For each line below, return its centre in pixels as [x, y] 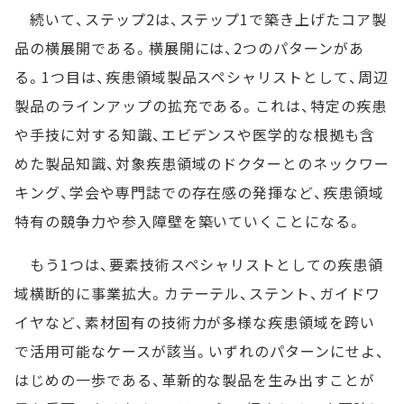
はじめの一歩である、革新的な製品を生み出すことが [195, 379]
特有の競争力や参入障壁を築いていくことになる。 [189, 220]
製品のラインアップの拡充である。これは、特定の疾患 [201, 105]
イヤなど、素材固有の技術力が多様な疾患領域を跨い [195, 321]
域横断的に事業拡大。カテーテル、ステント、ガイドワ [197, 293]
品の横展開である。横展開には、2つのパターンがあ [190, 47]
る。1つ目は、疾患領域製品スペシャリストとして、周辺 [202, 76]
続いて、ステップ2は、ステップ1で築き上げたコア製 [201, 18]
